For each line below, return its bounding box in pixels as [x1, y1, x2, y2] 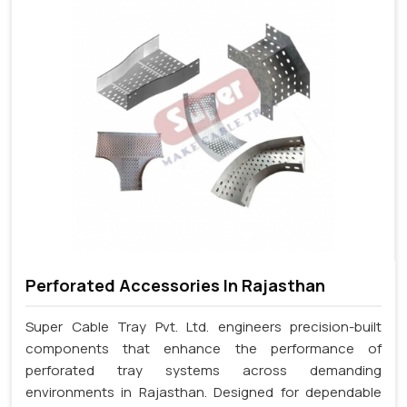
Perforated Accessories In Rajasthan [25, 274, 325, 297]
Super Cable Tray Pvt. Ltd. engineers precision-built [25, 316, 382, 336]
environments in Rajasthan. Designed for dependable [25, 382, 382, 402]
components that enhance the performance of [25, 338, 382, 358]
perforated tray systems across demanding [25, 360, 382, 380]
